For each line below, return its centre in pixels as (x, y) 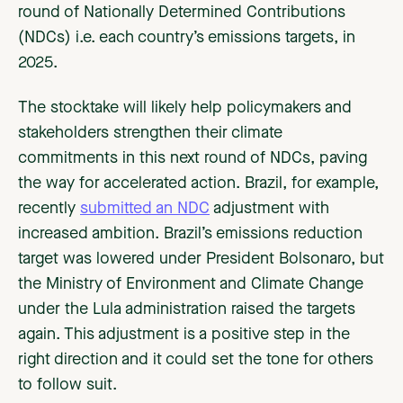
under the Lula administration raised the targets (187, 310)
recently (49, 209)
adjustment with (269, 209)
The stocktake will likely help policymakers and (185, 108)
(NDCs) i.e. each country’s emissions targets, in (187, 38)
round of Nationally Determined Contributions (182, 13)
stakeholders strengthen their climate (150, 134)
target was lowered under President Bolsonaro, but (201, 260)
